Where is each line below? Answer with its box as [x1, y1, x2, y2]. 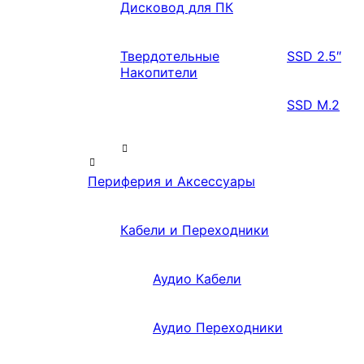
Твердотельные [120, 48, 219, 65]
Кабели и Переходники [120, 222, 269, 239]
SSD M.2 [287, 97, 340, 114]
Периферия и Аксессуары [88, 173, 255, 190]
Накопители [120, 64, 197, 81]
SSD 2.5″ [287, 48, 341, 65]
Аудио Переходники [153, 319, 283, 336]
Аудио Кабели [153, 271, 241, 288]
